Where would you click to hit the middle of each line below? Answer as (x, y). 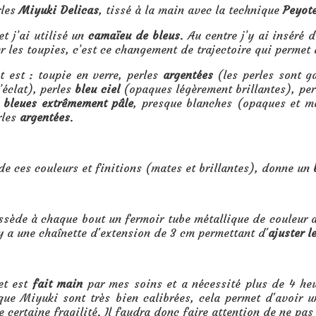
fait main (57, 283)
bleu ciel (97, 89)
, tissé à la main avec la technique (191, 10)
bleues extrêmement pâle (68, 103)
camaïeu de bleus (134, 35)
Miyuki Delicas (59, 10)
